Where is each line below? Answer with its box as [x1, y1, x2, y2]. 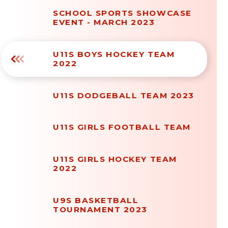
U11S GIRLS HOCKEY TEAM [53, 154, 177, 164]
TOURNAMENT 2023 [53, 204, 148, 214]
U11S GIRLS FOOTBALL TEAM [53, 122, 191, 132]
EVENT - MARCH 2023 [53, 17, 155, 27]
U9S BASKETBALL [53, 195, 139, 205]
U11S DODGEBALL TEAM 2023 [53, 90, 194, 100]
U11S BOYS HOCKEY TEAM [53, 49, 175, 59]
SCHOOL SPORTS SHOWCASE [53, 8, 192, 18]
